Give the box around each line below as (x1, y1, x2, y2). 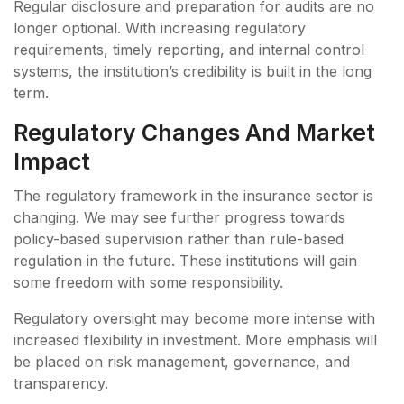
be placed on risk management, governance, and (14, 352, 350, 371)
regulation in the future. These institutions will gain (14, 251, 357, 270)
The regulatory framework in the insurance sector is (14, 186, 373, 205)
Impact (14, 147, 96, 175)
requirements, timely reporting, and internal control (14, 40, 364, 59)
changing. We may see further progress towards (14, 207, 345, 226)
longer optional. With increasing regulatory (14, 18, 306, 37)
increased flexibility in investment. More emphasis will (14, 330, 377, 349)
